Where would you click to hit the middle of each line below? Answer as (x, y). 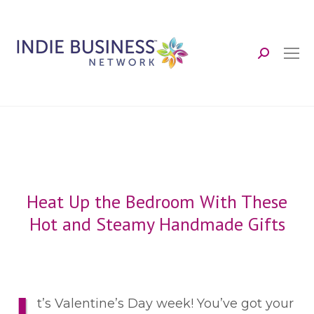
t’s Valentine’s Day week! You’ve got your (165, 303)
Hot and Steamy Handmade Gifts (157, 224)
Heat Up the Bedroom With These (157, 202)
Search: (280, 59)
